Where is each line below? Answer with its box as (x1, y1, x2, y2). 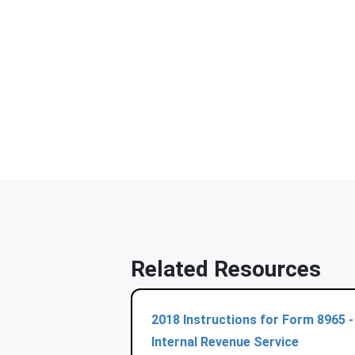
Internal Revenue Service (151, 334, 299, 349)
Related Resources (130, 256, 321, 282)
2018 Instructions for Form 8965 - (151, 312, 353, 327)
